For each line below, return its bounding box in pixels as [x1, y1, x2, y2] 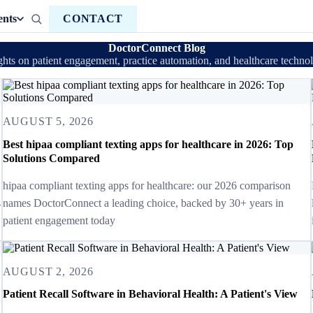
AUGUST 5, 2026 [2, 115, 94, 128]
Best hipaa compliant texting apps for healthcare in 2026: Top [2, 138, 293, 150]
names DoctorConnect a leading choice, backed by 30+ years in [2, 196, 284, 209]
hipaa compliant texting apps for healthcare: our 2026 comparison [2, 179, 291, 191]
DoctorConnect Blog [108, 42, 205, 54]
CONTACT [63, 13, 123, 24]
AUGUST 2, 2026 [2, 265, 94, 277]
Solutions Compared [2, 152, 100, 164]
